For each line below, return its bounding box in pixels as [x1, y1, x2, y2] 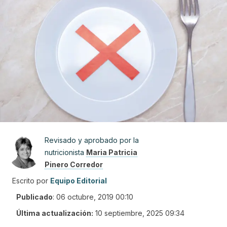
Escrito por [12, 176, 48, 185]
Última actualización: [16, 209, 93, 217]
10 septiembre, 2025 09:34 [95, 209, 184, 217]
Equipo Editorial [50, 176, 107, 185]
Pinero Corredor [45, 160, 103, 169]
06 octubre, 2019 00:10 [56, 193, 133, 201]
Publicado [16, 193, 53, 201]
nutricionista [45, 148, 86, 157]
